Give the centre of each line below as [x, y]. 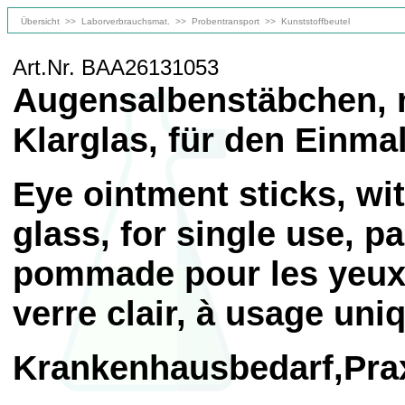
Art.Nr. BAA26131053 [116, 67]
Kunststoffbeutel [316, 21]
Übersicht [40, 21]
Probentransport [226, 21]
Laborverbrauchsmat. [126, 21]
